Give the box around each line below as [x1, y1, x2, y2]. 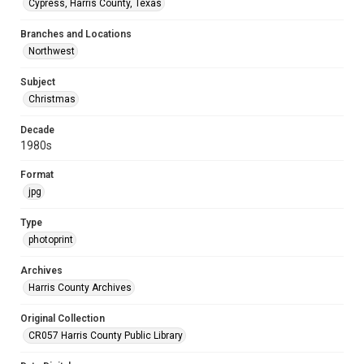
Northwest [28, 45, 75, 57]
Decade [20, 124, 54, 136]
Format [20, 169, 54, 180]
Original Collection [20, 313, 105, 324]
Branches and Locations [20, 28, 132, 40]
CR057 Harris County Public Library [28, 330, 183, 341]
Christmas [28, 93, 76, 105]
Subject [20, 76, 55, 88]
